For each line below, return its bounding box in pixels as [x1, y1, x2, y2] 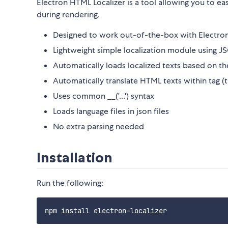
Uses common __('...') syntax [53, 91, 154, 102]
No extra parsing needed [53, 121, 144, 132]
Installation [37, 149, 112, 166]
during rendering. [37, 9, 100, 20]
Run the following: [37, 178, 103, 189]
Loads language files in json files [53, 106, 169, 117]
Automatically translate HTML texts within [53, 75, 209, 87]
